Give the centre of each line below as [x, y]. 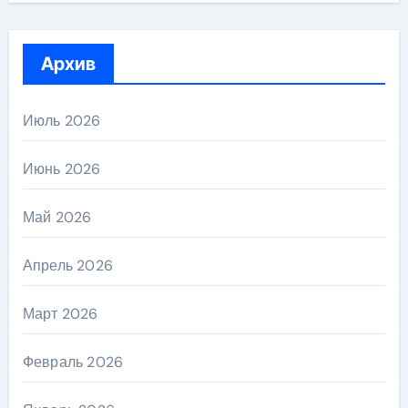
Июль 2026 [61, 120]
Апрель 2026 [67, 265]
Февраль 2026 [73, 362]
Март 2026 [60, 313]
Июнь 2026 [61, 168]
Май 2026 [57, 217]
